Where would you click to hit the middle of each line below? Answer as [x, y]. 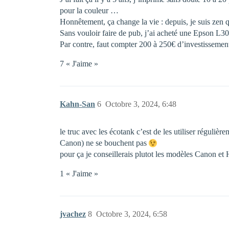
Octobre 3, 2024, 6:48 [141, 104]
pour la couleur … [89, 10]
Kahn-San [77, 104]
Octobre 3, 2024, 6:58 [132, 214]
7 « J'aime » [79, 64]
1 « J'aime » [79, 174]
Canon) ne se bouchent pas [104, 143]
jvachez [73, 214]
